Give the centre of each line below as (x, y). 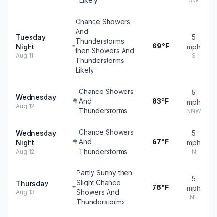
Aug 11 (25, 55)
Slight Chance (98, 182)
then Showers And (105, 51)
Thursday (32, 183)
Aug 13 (25, 192)
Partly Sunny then (104, 173)
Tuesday (31, 37)
